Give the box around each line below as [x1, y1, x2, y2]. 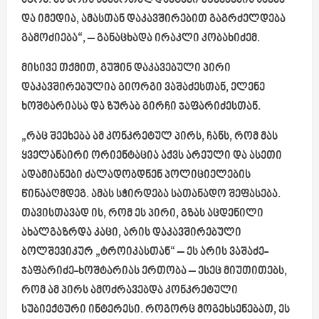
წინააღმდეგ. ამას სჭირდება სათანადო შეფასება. [21, 188, 281, 201]
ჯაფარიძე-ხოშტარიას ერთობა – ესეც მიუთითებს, [21, 265, 287, 278]
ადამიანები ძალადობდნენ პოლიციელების [21, 169, 251, 182]
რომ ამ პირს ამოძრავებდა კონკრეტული [21, 284, 238, 297]
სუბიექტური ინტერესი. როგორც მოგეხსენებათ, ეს [21, 303, 290, 316]
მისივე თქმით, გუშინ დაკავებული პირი [21, 62, 231, 75]
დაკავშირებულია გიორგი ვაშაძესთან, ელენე [21, 81, 265, 94]
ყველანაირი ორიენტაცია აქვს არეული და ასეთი [21, 150, 282, 162]
